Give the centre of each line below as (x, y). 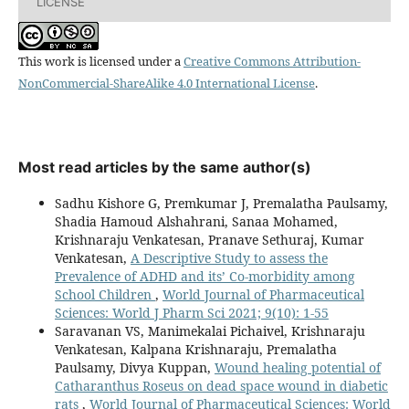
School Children (105, 294)
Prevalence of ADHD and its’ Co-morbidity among (204, 276)
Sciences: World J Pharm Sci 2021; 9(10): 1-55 (191, 312)
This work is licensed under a (100, 61)
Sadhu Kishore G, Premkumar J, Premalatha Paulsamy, (221, 203)
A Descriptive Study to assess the (229, 257)
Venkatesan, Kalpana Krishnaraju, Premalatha (195, 349)
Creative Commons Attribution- (272, 61)
